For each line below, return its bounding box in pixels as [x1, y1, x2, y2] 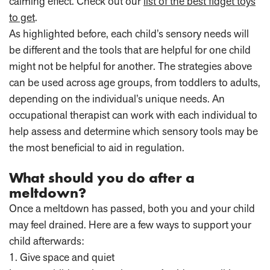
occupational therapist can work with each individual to [9, 108, 257, 122]
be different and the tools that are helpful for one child [9, 43, 251, 57]
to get [9, 10, 35, 25]
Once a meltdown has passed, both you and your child [9, 201, 255, 216]
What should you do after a [9, 168, 195, 187]
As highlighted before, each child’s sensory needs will [9, 27, 249, 41]
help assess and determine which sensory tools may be [9, 124, 258, 139]
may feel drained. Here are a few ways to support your [9, 218, 251, 232]
